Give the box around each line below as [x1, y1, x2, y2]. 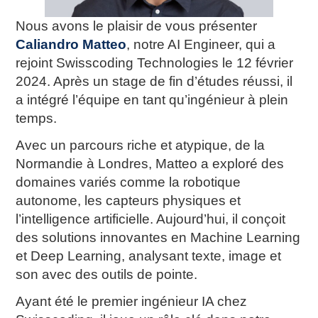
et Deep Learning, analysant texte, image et [16, 248, 282, 264]
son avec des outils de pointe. [16, 267, 198, 283]
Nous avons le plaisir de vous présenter [16, 18, 258, 34]
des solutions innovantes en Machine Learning [16, 230, 301, 246]
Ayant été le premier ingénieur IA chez [16, 294, 248, 309]
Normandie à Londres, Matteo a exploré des [16, 156, 285, 172]
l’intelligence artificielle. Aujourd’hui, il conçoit [16, 212, 286, 227]
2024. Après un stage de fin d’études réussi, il [16, 74, 293, 89]
